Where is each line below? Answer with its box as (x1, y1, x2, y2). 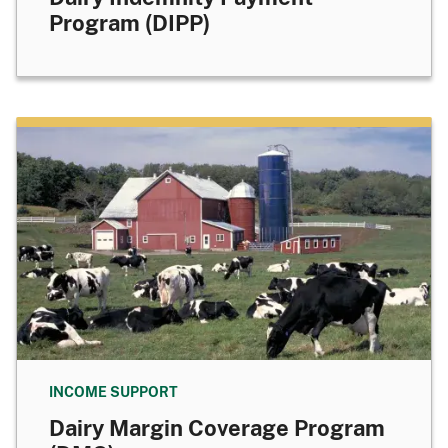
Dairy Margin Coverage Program (49, 415, 385, 442)
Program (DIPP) (49, 10, 210, 37)
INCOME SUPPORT (49, 383, 178, 401)
